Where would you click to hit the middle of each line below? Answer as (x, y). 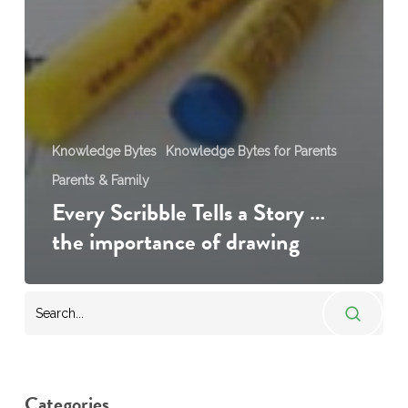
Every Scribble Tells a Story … (188, 213)
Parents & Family (100, 181)
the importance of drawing (175, 242)
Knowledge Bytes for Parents (251, 152)
